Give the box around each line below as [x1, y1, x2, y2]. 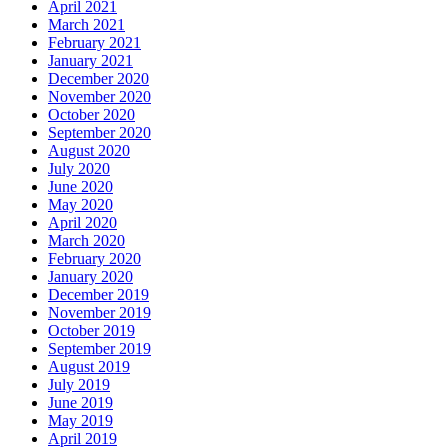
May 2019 [48, 411, 113, 429]
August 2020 [48, 141, 130, 159]
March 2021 [48, 15, 125, 33]
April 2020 [48, 213, 117, 231]
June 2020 [48, 177, 113, 195]
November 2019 [48, 303, 151, 321]
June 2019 [48, 393, 113, 411]
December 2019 [48, 285, 149, 303]
